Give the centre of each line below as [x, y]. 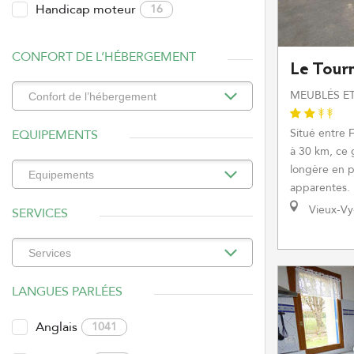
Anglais [56, 327]
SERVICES [40, 213]
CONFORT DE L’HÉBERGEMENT [104, 57]
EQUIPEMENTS [55, 135]
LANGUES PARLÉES [67, 292]
